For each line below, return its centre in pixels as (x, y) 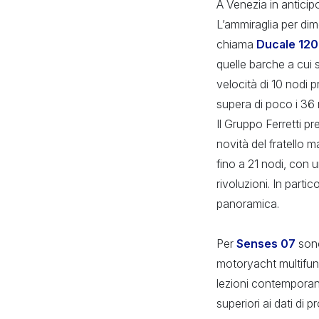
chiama (236, 44)
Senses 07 (266, 243)
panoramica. (248, 203)
